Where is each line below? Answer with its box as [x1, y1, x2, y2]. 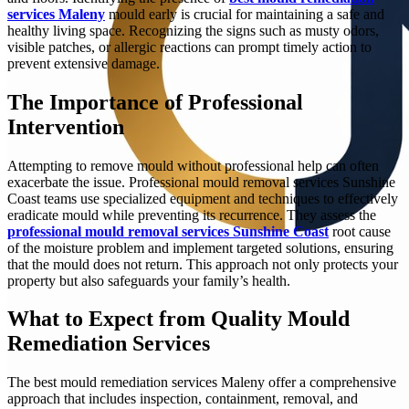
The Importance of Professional [7, 89, 303, 114]
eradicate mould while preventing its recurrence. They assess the [7, 206, 376, 223]
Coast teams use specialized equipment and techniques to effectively [7, 190, 398, 206]
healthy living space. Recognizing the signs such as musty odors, [7, 22, 379, 38]
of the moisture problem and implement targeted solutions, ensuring [7, 239, 393, 256]
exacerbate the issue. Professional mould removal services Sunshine [7, 173, 395, 190]
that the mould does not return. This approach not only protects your [7, 256, 398, 272]
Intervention [7, 114, 124, 139]
